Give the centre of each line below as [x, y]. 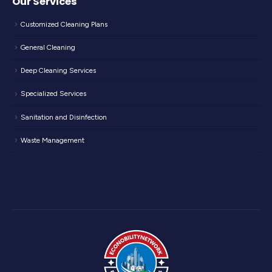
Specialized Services [53, 94]
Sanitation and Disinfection [64, 117]
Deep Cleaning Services [58, 71]
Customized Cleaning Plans [64, 25]
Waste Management [53, 140]
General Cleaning [48, 48]
